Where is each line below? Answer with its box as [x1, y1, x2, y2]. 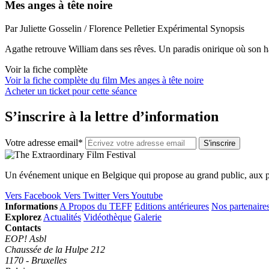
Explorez [5, 211, 41, 222]
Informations [5, 201, 58, 211]
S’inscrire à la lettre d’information [5, 108, 219, 124]
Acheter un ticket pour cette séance [5, 86, 137, 97]
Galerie [134, 211, 162, 222]
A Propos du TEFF [59, 201, 132, 211]
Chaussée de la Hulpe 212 [5, 244, 105, 255]
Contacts [5, 222, 41, 233]
